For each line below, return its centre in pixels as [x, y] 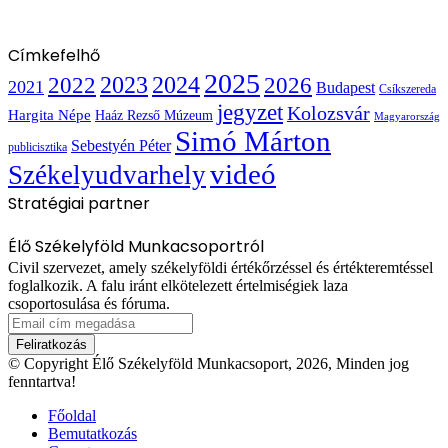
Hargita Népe [49, 115]
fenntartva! [42, 382]
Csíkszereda [407, 89]
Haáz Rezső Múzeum [154, 116]
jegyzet [250, 113]
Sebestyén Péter [121, 146]
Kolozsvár [328, 114]
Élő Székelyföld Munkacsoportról [136, 247]
